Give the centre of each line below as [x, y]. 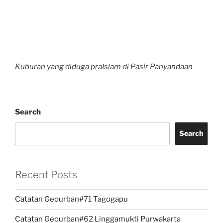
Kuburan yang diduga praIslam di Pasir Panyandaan [104, 66]
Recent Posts [46, 174]
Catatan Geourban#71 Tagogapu [71, 199]
